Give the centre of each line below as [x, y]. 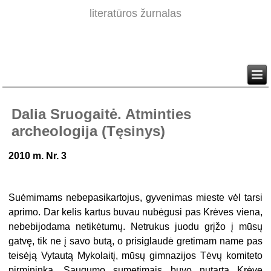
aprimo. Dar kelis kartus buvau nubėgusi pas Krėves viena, [135, 212]
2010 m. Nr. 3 [38, 156]
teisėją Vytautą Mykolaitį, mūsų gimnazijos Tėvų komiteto [135, 256]
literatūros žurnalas [135, 14]
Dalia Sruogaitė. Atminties [102, 114]
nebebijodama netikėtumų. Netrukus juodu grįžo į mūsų [135, 227]
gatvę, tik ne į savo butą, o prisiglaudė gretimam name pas [135, 241]
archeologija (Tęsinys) [89, 131]
